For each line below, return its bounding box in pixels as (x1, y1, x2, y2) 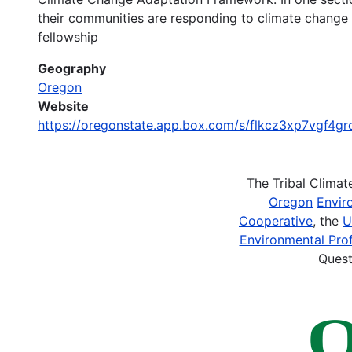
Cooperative (239, 212, 313, 229)
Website (38, 97, 89, 114)
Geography (38, 60, 106, 76)
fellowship (38, 28, 98, 45)
